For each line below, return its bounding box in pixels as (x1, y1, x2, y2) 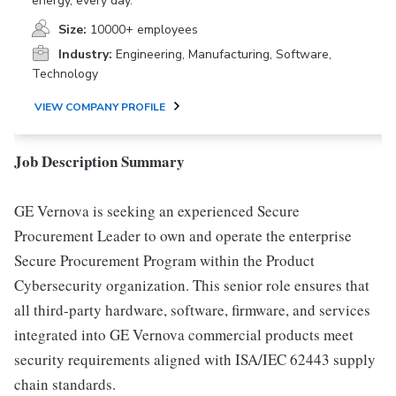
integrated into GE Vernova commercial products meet (14, 324, 354, 345)
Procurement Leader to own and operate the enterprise (14, 225, 352, 246)
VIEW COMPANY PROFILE (34, 100, 165, 114)
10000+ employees (90, 21, 198, 38)
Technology (32, 65, 98, 82)
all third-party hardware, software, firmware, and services (14, 300, 370, 320)
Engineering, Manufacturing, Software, (116, 46, 331, 63)
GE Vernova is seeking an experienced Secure (14, 201, 300, 221)
